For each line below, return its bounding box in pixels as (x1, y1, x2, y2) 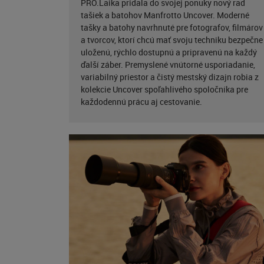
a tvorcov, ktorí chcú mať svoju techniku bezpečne (81, 34, 263, 46)
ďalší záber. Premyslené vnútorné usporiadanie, (81, 59, 255, 71)
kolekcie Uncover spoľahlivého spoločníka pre (81, 84, 248, 95)
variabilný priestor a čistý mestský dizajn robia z (81, 71, 259, 83)
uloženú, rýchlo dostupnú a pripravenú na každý (81, 47, 257, 58)
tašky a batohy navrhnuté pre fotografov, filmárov (81, 22, 263, 34)
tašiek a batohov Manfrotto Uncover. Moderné (81, 9, 249, 21)
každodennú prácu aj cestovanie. (81, 96, 202, 108)
